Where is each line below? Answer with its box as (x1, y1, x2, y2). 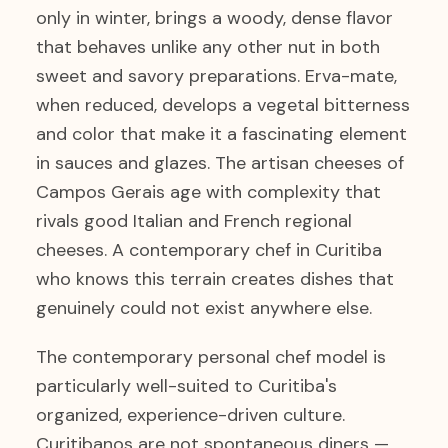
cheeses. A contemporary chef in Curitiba (36, 238, 382, 262)
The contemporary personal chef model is (36, 345, 386, 369)
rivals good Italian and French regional (36, 209, 352, 233)
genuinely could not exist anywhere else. (36, 296, 372, 320)
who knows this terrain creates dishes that (36, 267, 394, 291)
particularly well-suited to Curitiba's (36, 374, 337, 398)
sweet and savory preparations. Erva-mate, (36, 64, 397, 88)
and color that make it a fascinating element (36, 122, 407, 146)
